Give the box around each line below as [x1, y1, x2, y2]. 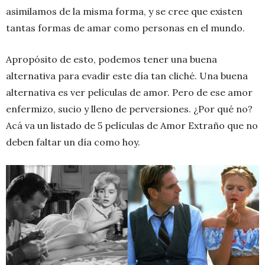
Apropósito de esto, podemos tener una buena [6, 53, 217, 65]
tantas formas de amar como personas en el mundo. [6, 22, 245, 34]
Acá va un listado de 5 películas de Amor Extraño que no [6, 119, 258, 131]
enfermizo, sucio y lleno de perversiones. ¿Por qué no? [6, 103, 253, 115]
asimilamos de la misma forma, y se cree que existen [6, 5, 243, 17]
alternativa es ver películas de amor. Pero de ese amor [6, 86, 253, 98]
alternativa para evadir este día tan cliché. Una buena [6, 70, 248, 82]
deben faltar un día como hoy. [6, 136, 140, 148]
